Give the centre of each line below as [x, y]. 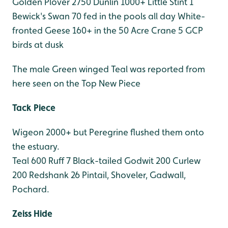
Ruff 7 [59, 161]
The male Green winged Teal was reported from [109, 69]
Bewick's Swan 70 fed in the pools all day [94, 16]
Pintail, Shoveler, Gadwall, [133, 175]
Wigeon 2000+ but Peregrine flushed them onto [108, 132]
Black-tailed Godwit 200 [121, 161]
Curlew [186, 161]
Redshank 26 [53, 175]
